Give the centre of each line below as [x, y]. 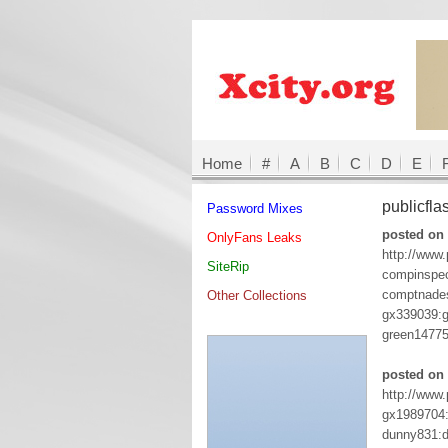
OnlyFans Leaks [254, 237]
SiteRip [228, 266]
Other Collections [257, 295]
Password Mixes [255, 208]
